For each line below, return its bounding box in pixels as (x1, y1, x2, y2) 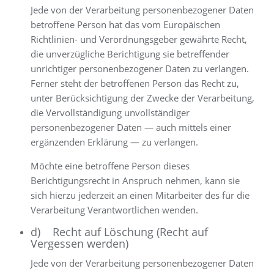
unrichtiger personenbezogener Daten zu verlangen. (31, 62, 249, 75)
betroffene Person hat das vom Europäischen (31, 18, 220, 31)
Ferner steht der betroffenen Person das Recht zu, (31, 77, 239, 89)
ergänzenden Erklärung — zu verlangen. (31, 136, 198, 148)
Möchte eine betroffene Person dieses (31, 160, 190, 172)
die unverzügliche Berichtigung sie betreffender (31, 48, 229, 60)
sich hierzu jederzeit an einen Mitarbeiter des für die (31, 189, 250, 201)
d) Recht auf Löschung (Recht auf (31, 224, 208, 239)
